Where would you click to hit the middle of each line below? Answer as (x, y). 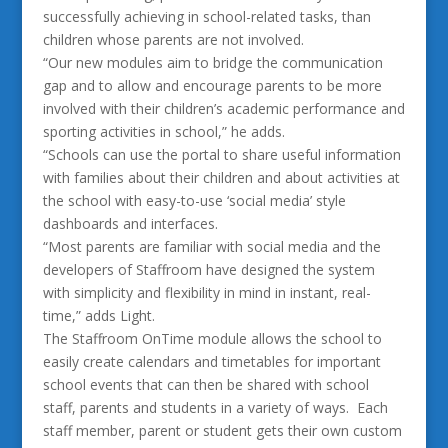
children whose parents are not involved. (173, 39)
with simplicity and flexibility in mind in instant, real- (206, 292)
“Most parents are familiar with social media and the (211, 246)
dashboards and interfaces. (130, 223)
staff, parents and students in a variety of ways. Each (215, 407)
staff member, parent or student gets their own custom (222, 430)
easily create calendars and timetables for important (211, 361)
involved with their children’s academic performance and (223, 108)
